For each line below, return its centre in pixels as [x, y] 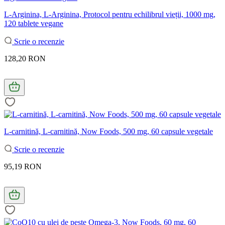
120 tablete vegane [34, 23]
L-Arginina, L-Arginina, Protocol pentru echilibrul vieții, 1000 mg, [110, 14]
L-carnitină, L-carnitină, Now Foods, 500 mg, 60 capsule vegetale [108, 131]
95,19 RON [23, 166]
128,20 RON [25, 58]
